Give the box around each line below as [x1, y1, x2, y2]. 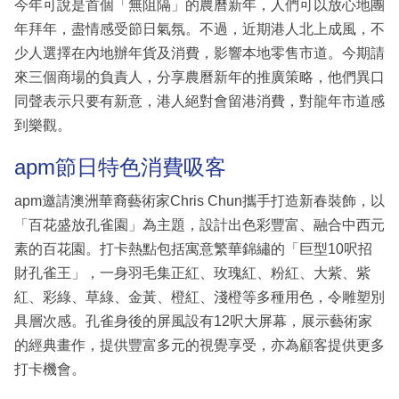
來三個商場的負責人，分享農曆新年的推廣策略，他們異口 [14, 69, 385, 85]
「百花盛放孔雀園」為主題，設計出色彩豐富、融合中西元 [14, 216, 385, 232]
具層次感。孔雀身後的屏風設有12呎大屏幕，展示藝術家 [14, 313, 372, 329]
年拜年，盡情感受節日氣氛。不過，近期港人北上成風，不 [14, 21, 385, 37]
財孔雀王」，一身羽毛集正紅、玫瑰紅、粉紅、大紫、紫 [14, 265, 370, 281]
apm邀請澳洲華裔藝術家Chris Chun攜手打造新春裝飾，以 [14, 192, 385, 208]
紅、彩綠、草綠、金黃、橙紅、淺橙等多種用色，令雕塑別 [14, 289, 385, 305]
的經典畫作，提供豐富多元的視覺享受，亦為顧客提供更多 [14, 337, 385, 353]
